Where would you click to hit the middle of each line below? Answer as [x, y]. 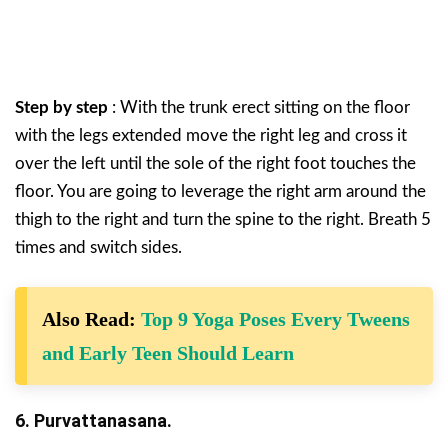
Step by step [61, 108]
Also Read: [91, 319]
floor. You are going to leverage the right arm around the [220, 192]
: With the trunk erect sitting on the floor [259, 108]
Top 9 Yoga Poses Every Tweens [275, 319]
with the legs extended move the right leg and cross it [211, 136]
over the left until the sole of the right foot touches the [215, 164]
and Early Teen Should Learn [168, 353]
